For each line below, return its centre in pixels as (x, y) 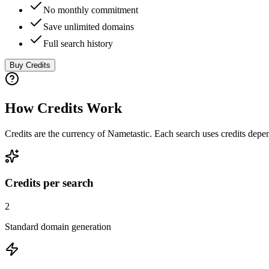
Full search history (78, 43)
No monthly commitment (91, 10)
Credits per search (49, 183)
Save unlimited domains (89, 26)
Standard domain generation (58, 227)
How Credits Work (63, 108)
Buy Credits (30, 65)
